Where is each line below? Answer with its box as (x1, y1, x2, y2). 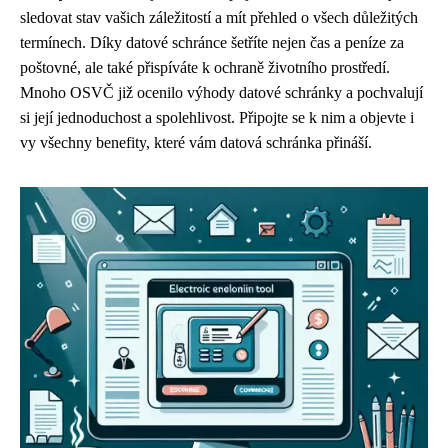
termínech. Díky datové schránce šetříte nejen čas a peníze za (20, 34, 404, 51)
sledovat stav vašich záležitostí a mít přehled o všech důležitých (20, 9, 418, 26)
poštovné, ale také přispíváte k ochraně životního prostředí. (20, 59, 390, 76)
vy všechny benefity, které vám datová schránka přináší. (20, 134, 372, 151)
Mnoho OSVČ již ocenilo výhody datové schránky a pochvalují (20, 84, 423, 101)
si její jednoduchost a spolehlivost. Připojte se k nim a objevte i (20, 109, 414, 126)
